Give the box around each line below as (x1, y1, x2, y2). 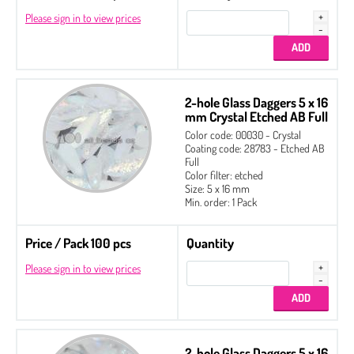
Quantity (186, 234, 234, 251)
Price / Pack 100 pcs (25, 234, 131, 251)
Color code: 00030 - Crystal (185, 127, 301, 141)
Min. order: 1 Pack (185, 194, 257, 209)
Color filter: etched (185, 168, 263, 182)
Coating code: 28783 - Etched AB (185, 141, 325, 155)
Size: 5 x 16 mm (185, 181, 250, 195)
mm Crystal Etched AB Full (185, 107, 328, 125)
